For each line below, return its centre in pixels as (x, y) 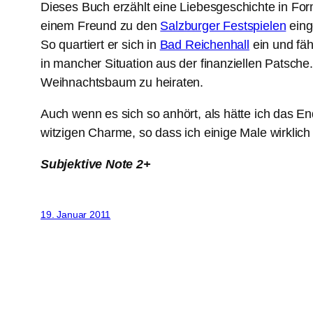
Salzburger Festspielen (223, 25)
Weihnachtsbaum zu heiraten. (122, 82)
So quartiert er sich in (100, 44)
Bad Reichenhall (204, 44)
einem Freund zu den (101, 25)
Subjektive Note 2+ (96, 164)
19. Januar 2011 (76, 214)
